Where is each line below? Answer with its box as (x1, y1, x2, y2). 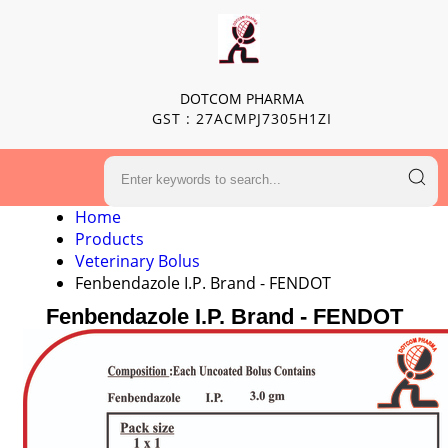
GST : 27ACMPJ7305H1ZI (151, 109, 332, 128)
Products (74, 228, 144, 250)
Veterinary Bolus (74, 250, 200, 272)
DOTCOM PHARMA (179, 89, 304, 108)
